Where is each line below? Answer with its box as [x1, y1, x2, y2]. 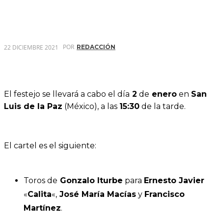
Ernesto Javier [144, 176, 204, 186]
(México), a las [62, 101, 119, 111]
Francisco [144, 190, 185, 199]
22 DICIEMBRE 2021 [4, 43, 58, 52]
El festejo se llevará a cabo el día [4, 89, 130, 99]
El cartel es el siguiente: [4, 140, 96, 150]
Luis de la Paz [4, 101, 62, 111]
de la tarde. [139, 101, 186, 111]
